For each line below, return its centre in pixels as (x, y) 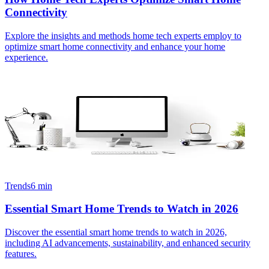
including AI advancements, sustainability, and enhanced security (128, 243)
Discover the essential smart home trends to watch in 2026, (116, 232)
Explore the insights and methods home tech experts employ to (123, 35)
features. (21, 253)
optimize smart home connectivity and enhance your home (115, 46)
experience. (26, 57)
